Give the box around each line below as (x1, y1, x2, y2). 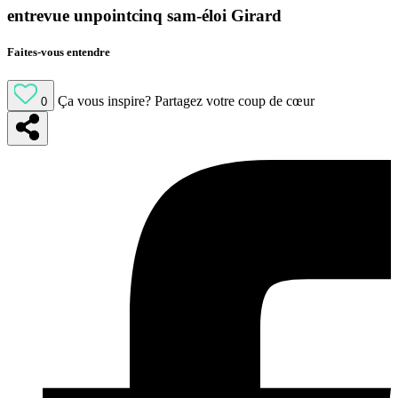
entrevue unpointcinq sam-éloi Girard (7, 6, 282, 26)
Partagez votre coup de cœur (155, 92, 314, 108)
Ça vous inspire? (58, 92, 151, 108)
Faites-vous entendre (7, 45, 110, 60)
